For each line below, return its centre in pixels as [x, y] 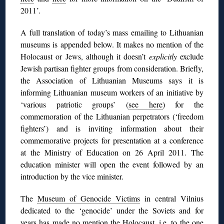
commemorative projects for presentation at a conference [112, 140]
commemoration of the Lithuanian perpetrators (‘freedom [112, 116]
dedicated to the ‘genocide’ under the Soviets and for [112, 210]
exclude [191, 56]
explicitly [164, 56]
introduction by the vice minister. [72, 176]
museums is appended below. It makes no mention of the [112, 44]
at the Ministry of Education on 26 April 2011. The [112, 152]
